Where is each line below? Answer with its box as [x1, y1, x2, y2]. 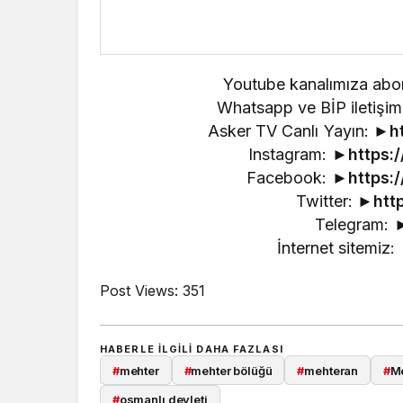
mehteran [304, 363, 359, 378]
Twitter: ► [295, 192, 374, 211]
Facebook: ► [246, 168, 348, 188]
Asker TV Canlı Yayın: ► [208, 121, 390, 141]
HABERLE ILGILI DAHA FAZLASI [100, 343, 283, 356]
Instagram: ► [248, 145, 348, 165]
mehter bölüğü [191, 363, 273, 378]
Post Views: [100, 282, 178, 300]
